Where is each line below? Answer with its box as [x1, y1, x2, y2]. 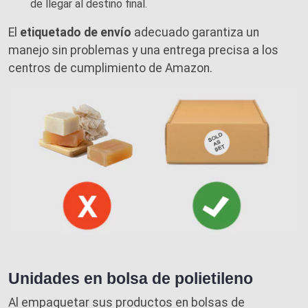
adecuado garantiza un [131, 25, 259, 40]
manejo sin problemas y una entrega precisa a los [8, 43, 278, 58]
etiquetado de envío [20, 25, 131, 40]
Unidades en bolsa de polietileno [8, 269, 253, 288]
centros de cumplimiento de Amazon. [8, 61, 212, 76]
